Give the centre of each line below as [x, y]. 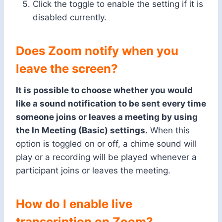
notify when [119, 51]
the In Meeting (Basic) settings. [82, 131]
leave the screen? [67, 69]
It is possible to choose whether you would [104, 90]
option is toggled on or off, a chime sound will [106, 144]
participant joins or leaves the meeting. [93, 171]
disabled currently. [70, 18]
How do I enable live [74, 204]
